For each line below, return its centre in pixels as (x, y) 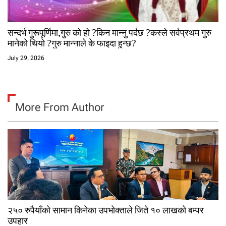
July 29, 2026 (26, 58)
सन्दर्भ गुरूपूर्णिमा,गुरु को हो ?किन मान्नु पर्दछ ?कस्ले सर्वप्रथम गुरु (109, 33)
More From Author (60, 107)
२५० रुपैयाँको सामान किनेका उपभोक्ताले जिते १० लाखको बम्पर (106, 210)
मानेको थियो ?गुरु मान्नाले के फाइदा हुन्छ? (72, 43)
